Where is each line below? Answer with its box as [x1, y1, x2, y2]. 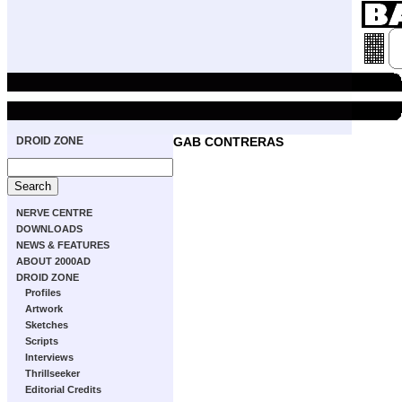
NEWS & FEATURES [16, 240, 109, 250]
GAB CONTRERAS [173, 135, 284, 149]
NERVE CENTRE [16, 207, 92, 218]
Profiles [25, 287, 61, 298]
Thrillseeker [25, 368, 80, 379]
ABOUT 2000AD [16, 256, 91, 267]
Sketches [25, 319, 68, 330]
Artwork [25, 303, 63, 314]
